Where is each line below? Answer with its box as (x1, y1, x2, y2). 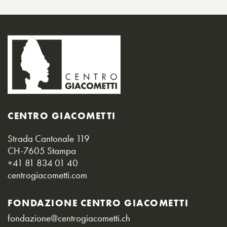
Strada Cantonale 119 (8, 132, 90, 145)
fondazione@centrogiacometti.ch (8, 212, 130, 224)
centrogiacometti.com (8, 169, 87, 181)
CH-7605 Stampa (8, 144, 76, 157)
